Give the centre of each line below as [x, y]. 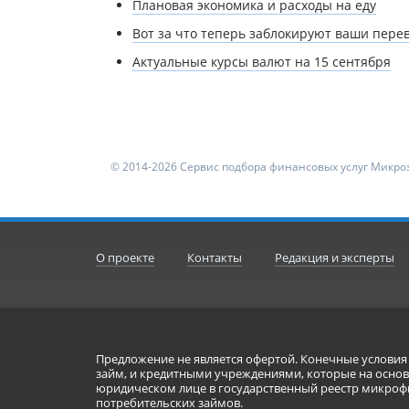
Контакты [214, 258]
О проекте [125, 258]
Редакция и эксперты [334, 258]
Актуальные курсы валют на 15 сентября [261, 62]
